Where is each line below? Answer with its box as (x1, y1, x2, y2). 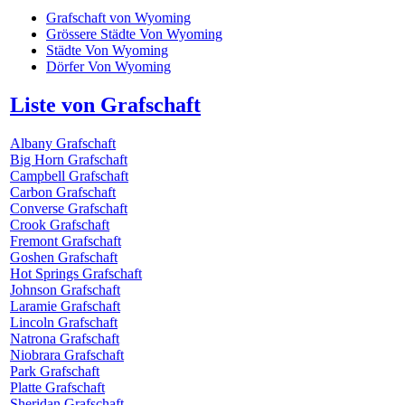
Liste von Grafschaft (10, 92, 201, 117)
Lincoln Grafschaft (10, 314, 118, 330)
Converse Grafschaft (10, 200, 127, 216)
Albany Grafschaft (10, 135, 116, 151)
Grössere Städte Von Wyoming (46, 25, 222, 42)
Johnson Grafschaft (10, 281, 120, 297)
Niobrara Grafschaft (10, 346, 124, 363)
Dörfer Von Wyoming (46, 58, 171, 74)
